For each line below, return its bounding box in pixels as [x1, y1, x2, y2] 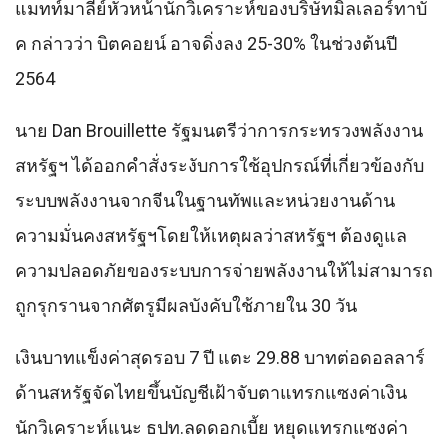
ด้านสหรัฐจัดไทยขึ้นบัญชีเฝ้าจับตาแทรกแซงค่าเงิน [15, 381, 407, 403]
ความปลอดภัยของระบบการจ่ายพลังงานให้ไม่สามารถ [15, 259, 433, 281]
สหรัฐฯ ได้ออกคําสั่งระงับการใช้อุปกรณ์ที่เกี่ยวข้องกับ [15, 154, 424, 176]
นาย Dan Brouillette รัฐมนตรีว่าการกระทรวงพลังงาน [15, 119, 423, 141]
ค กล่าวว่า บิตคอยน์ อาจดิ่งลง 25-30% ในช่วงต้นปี [15, 32, 397, 54]
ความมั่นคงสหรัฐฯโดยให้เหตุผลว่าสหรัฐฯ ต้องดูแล [15, 224, 407, 246]
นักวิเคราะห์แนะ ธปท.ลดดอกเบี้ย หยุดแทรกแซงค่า [15, 416, 408, 438]
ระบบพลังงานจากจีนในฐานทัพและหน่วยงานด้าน [15, 189, 395, 211]
